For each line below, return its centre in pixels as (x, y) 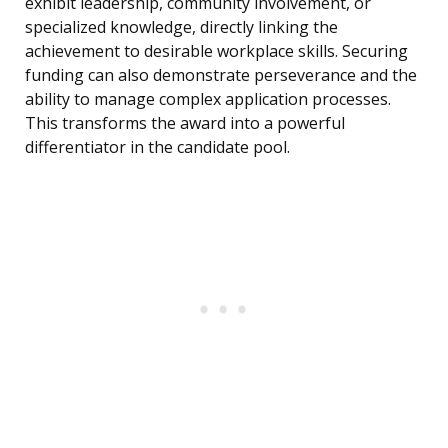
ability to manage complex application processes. (208, 99)
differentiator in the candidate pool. (157, 147)
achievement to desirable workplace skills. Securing (216, 51)
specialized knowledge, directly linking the (181, 27)
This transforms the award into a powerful (185, 123)
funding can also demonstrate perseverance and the (221, 75)
